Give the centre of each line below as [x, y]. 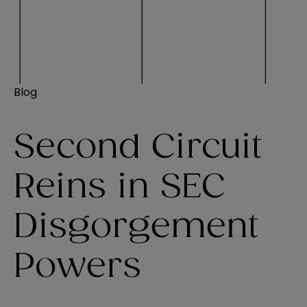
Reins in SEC [120, 187]
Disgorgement [136, 227]
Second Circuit [138, 148]
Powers [77, 267]
